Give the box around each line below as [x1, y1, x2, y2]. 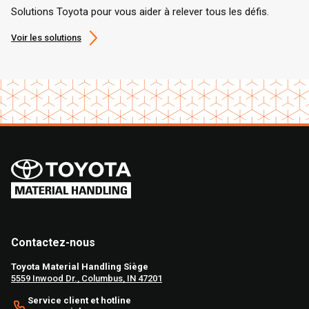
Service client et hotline [28, 295, 131, 306]
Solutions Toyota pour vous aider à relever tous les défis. [11, 6, 269, 19]
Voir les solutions [11, 32, 81, 43]
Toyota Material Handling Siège [11, 261, 148, 272]
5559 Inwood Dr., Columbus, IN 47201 [11, 273, 162, 284]
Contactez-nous [11, 236, 95, 250]
